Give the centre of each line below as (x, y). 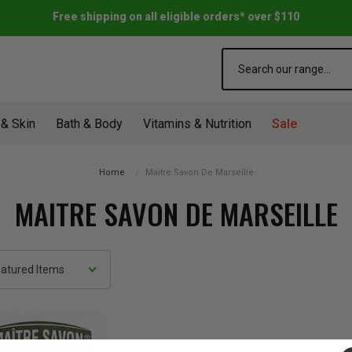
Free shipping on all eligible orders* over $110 (176, 16)
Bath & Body (89, 124)
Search (239, 56)
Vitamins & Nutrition (197, 124)
